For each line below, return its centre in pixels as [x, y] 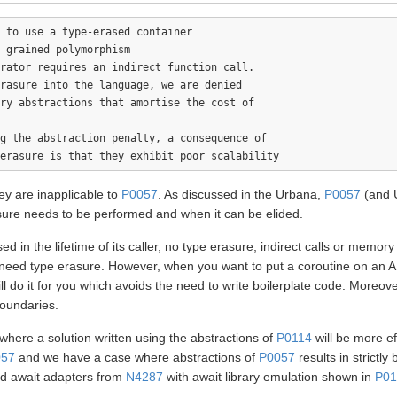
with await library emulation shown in [269, 377]
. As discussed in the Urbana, [241, 194]
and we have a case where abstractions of [137, 357]
